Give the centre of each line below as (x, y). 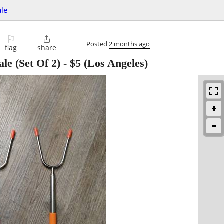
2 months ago (129, 44)
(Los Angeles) (114, 63)
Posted (98, 44)
